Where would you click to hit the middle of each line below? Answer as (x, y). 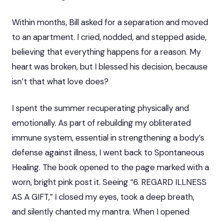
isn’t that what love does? (60, 81)
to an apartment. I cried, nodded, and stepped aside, (109, 37)
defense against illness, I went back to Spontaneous (108, 152)
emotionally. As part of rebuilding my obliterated (101, 123)
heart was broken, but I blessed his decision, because (110, 66)
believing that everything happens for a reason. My (106, 52)
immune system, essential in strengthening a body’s (108, 137)
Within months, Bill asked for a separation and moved (110, 22)
